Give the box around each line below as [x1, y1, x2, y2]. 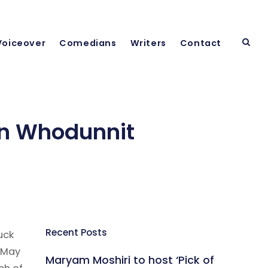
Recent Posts [45, 226, 107, 239]
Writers [130, 37, 166, 49]
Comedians [59, 37, 117, 49]
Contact [179, 37, 221, 49]
